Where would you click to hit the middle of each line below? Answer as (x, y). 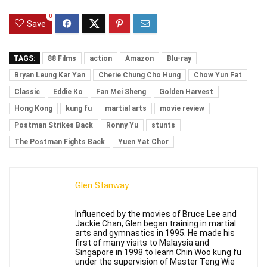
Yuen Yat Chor (143, 142)
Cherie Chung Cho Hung (139, 75)
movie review (182, 108)
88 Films (62, 58)
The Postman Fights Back (60, 142)
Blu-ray (179, 58)
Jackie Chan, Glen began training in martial (156, 223)
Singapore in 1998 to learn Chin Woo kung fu (158, 252)
